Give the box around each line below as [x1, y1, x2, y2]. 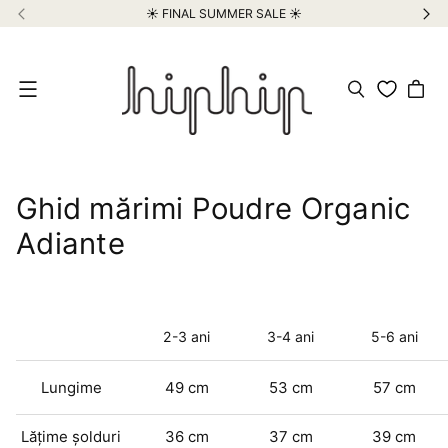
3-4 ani [267, 328, 314, 346]
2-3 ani [163, 328, 210, 346]
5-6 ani [370, 328, 418, 346]
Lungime [40, 378, 102, 398]
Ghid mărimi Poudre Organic [16, 191, 411, 227]
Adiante [16, 226, 126, 262]
